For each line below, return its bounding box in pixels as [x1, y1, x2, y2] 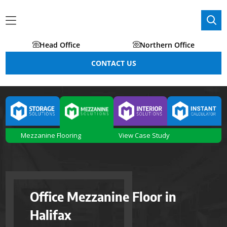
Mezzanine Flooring [21, 131, 82, 140]
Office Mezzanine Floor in [30, 188, 177, 205]
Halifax [30, 207, 71, 223]
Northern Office [140, 40, 195, 50]
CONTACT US [91, 58, 136, 68]
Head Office [39, 40, 80, 50]
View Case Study [119, 131, 170, 140]
